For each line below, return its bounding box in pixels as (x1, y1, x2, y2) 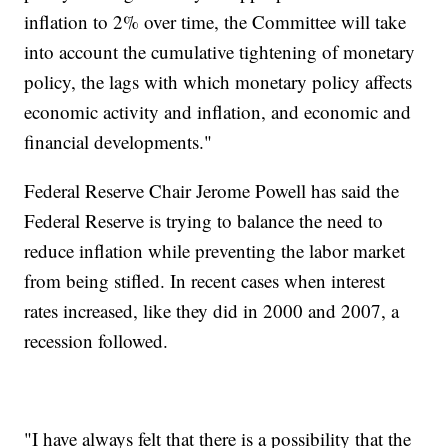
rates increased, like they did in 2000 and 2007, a (24, 298, 400, 324)
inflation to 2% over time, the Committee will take (24, 9, 407, 35)
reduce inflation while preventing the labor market (24, 238, 406, 264)
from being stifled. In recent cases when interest (24, 268, 386, 294)
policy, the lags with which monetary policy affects (24, 69, 413, 95)
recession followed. (24, 328, 175, 354)
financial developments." (24, 129, 213, 155)
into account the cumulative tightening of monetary (24, 39, 416, 65)
